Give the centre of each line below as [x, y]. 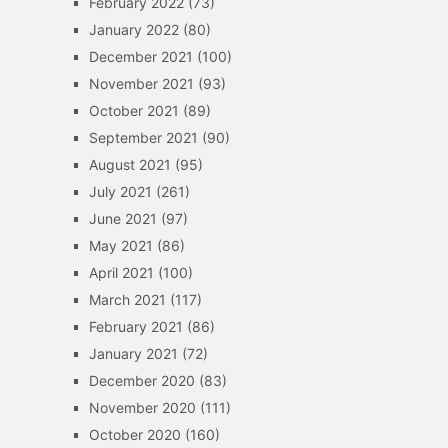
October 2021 [133, 110]
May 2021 [120, 245]
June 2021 [122, 218]
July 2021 [120, 191]
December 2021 [140, 56]
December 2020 [141, 380]
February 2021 [135, 326]
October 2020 [134, 434]
